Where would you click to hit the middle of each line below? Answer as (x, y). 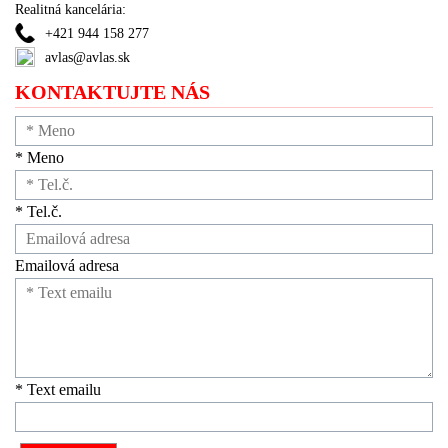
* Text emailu (58, 389)
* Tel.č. (38, 211)
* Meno (39, 157)
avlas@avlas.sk (87, 57)
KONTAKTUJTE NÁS (112, 92)
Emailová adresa (67, 265)
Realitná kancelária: (70, 9)
